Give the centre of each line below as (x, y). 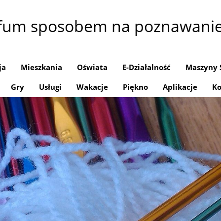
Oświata (92, 67)
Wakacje (92, 87)
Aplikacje (180, 87)
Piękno (135, 87)
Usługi (50, 87)
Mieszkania (41, 67)
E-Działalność (147, 67)
